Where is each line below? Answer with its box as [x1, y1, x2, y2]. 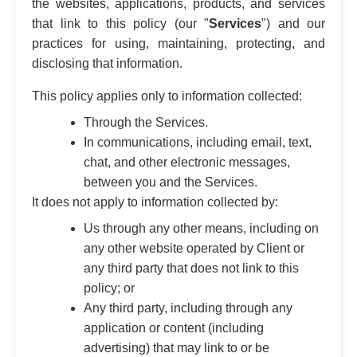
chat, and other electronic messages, [84, 155, 290, 169]
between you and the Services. [84, 175, 257, 189]
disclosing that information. [32, 56, 182, 70]
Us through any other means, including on [84, 221, 319, 235]
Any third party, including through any [84, 300, 292, 315]
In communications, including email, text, [84, 135, 312, 149]
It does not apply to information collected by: [32, 194, 278, 209]
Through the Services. [84, 115, 208, 129]
